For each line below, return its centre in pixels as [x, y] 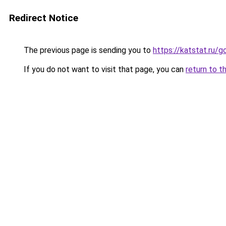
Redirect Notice [44, 18]
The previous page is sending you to [87, 50]
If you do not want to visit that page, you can [104, 69]
